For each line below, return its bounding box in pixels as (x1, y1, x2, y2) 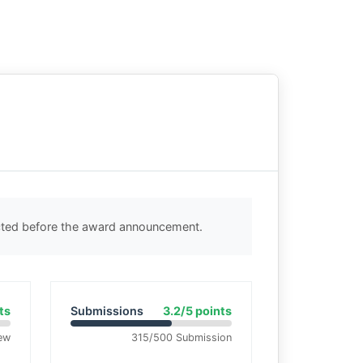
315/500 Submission (131, 331, 232, 344)
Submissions (70, 304, 143, 318)
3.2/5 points (163, 304, 232, 318)
